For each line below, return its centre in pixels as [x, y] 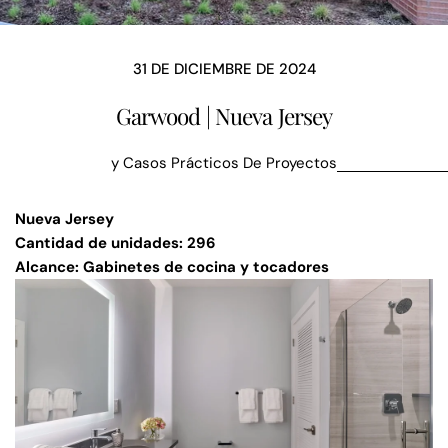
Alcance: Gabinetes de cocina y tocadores [172, 266]
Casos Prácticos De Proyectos [230, 162]
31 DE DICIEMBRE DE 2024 [224, 68]
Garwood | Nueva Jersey [224, 115]
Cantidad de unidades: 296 [115, 242]
